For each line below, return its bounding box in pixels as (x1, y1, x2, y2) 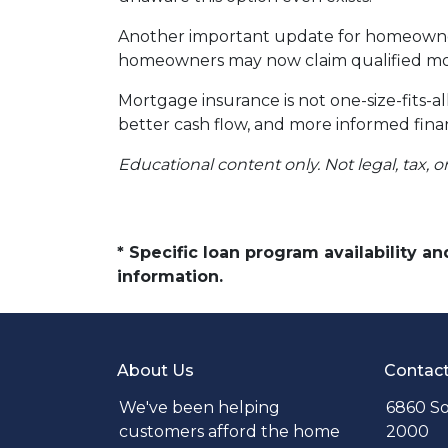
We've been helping (119, 398, 280, 417)
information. (117, 267, 223, 286)
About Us (117, 361, 194, 380)
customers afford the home (119, 422, 340, 441)
